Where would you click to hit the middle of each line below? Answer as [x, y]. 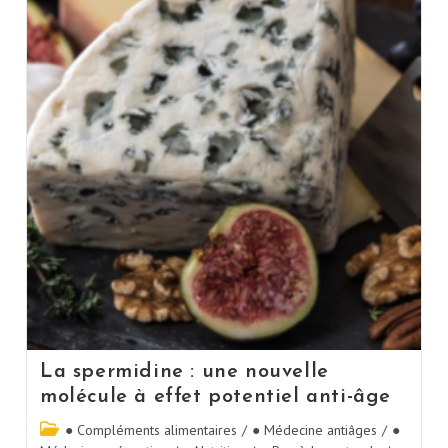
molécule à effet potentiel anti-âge [215, 396]
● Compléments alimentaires [150, 429]
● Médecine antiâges [314, 429]
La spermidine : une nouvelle [184, 371]
